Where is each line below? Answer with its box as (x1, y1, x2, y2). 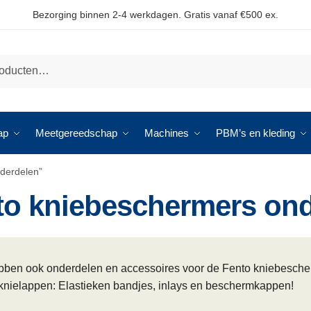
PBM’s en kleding (216, 127, 295, 139)
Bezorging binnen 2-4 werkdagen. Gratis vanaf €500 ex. (33, 9, 278, 20)
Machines (144, 127, 189, 139)
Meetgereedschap (35, 127, 117, 139)
